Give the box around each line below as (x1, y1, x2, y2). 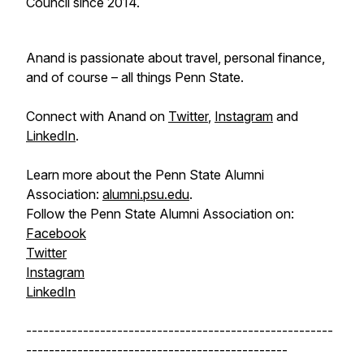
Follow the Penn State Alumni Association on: (26, 206, 294, 222)
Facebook (26, 225, 86, 241)
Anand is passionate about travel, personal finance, (26, 50, 325, 66)
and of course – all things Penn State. (26, 69, 244, 85)
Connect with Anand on (26, 108, 168, 124)
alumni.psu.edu (102, 186, 189, 202)
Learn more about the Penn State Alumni (26, 167, 264, 183)
